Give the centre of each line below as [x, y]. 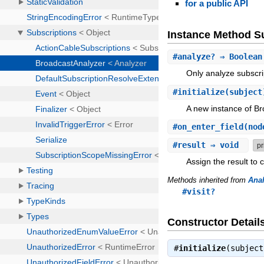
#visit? [199, 191]
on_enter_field [211, 127]
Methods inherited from [208, 180]
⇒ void [225, 145]
